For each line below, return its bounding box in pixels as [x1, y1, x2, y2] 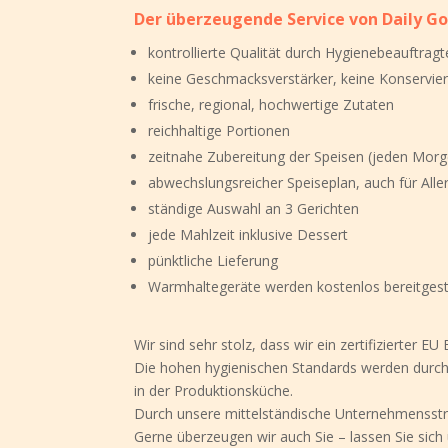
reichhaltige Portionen [148, 121, 291, 141]
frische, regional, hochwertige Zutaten [148, 95, 395, 115]
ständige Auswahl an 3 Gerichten [148, 199, 360, 219]
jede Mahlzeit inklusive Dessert [148, 225, 349, 245]
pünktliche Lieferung [148, 251, 279, 271]
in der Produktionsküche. [134, 381, 294, 401]
